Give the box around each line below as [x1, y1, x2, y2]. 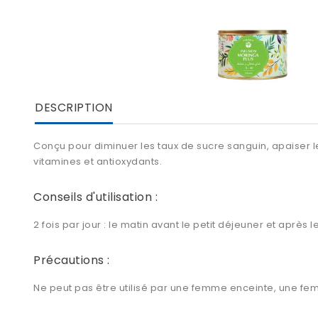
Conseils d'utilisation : [33, 189, 158, 206]
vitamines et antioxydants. [33, 155, 162, 169]
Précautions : [33, 252, 110, 269]
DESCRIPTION [35, 99, 113, 116]
